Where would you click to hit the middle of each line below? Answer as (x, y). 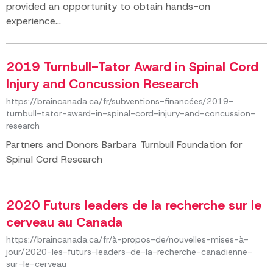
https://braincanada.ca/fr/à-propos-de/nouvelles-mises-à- (127, 239)
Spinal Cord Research (54, 159)
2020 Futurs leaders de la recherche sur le (134, 205)
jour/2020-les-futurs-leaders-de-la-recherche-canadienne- (129, 252)
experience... (34, 21)
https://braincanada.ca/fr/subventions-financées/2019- (120, 101)
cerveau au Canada (64, 222)
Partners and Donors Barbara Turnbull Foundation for (124, 145)
